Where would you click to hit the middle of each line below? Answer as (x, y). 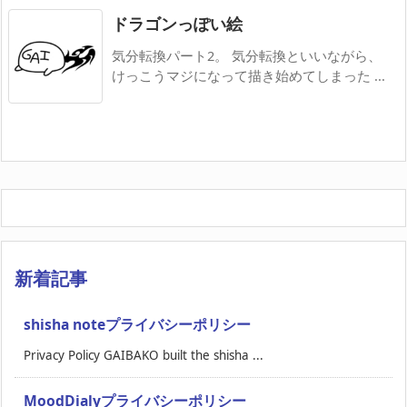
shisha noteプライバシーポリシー (137, 324)
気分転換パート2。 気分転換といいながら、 (247, 55)
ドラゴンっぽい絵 (177, 23)
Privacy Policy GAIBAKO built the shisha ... (144, 355)
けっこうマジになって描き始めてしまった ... (248, 75)
